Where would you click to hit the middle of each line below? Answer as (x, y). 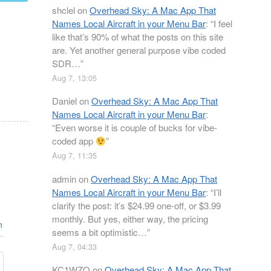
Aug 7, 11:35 (74, 155)
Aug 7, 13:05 (74, 77)
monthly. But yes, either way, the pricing (130, 218)
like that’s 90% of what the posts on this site (138, 36)
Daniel (64, 101)
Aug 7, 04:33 (74, 246)
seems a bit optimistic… (100, 232)
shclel (64, 10)
